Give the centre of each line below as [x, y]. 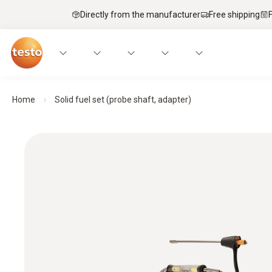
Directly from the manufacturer [140, 14]
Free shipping [234, 14]
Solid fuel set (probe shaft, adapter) [123, 100]
